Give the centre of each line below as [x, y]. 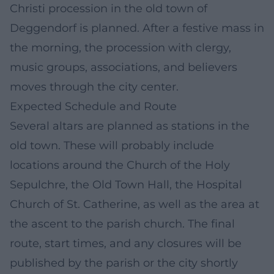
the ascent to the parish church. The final [122, 224]
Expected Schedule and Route [93, 106]
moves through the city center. [94, 87]
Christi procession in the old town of [109, 8]
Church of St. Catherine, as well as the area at [135, 204]
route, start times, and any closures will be [126, 243]
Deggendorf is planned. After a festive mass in [137, 28]
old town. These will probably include [112, 145]
